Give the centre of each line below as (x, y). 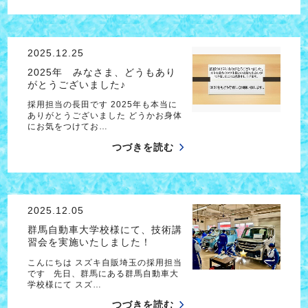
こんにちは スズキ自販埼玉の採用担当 (104, 262)
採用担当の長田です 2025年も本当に (102, 105)
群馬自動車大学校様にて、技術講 (104, 230)
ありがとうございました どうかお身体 (104, 116)
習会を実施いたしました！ (89, 242)
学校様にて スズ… (64, 284)
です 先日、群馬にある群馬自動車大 (103, 273)
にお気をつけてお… (67, 127)
